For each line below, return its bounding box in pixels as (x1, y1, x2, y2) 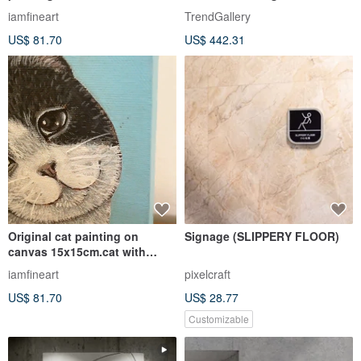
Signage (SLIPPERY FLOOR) (185, 227, 339, 244)
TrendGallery (185, 7, 251, 24)
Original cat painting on (8, 227, 139, 244)
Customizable (189, 311, 249, 326)
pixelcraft (185, 265, 230, 282)
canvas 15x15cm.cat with (8, 243, 146, 259)
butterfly (8, 258, 55, 275)
